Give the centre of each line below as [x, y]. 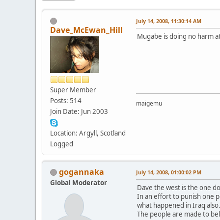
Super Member [73, 90]
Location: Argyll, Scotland [88, 133]
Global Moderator [79, 182]
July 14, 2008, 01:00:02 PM [169, 172]
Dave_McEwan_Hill [86, 30]
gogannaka [82, 172]
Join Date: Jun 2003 [79, 111]
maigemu [149, 104]
